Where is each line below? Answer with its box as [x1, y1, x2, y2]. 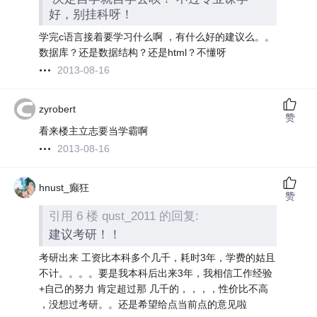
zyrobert [39, 103, 76, 115]
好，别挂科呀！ [49, 7, 134, 21]
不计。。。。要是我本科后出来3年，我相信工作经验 [39, 267, 273, 279]
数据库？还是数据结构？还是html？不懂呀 [39, 47, 227, 59]
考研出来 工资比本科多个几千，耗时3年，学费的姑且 [39, 251, 276, 263]
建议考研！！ [49, 228, 122, 242]
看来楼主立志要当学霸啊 [39, 125, 149, 137]
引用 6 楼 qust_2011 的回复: [49, 209, 200, 223]
